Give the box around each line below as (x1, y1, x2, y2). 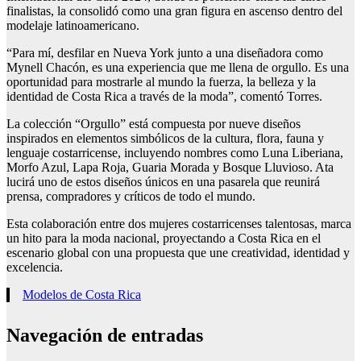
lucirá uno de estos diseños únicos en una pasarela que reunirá (6, 175, 320, 189)
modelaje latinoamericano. (6, 19, 139, 33)
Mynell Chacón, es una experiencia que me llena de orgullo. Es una (6, 60, 349, 75)
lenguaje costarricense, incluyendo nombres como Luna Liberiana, (6, 146, 343, 160)
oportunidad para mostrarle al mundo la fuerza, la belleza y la (6, 75, 316, 89)
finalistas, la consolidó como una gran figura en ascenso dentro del (6, 4, 342, 19)
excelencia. (6, 260, 63, 275)
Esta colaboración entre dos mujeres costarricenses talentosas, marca (6, 217, 351, 231)
